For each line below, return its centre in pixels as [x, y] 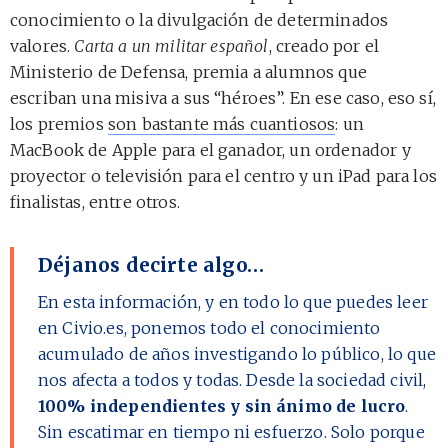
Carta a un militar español [171, 45]
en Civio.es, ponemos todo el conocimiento [209, 327]
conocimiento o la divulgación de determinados [199, 19]
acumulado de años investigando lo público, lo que [237, 353]
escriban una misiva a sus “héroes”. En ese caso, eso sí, [223, 97]
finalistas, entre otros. [95, 201]
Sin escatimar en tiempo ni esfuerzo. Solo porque [231, 431]
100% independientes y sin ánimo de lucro [222, 405]
